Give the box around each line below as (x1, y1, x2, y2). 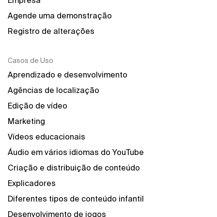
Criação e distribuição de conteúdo (8, 163, 140, 172)
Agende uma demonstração (8, 11, 112, 20)
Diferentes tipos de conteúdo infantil (8, 194, 144, 203)
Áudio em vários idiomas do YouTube (8, 148, 144, 156)
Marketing (8, 117, 45, 125)
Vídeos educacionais (8, 132, 85, 141)
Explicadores (8, 179, 56, 187)
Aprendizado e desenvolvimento (8, 70, 127, 79)
